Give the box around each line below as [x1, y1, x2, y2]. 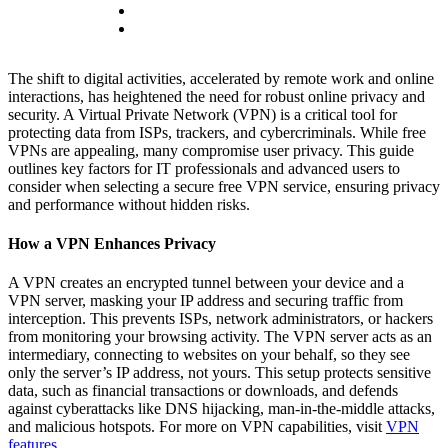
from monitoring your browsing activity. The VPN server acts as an [8, 328, 432, 346]
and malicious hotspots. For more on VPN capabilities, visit [8, 418, 386, 436]
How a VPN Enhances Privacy [8, 235, 216, 252]
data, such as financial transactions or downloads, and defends [8, 382, 398, 400]
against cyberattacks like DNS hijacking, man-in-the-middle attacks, [8, 400, 435, 418]
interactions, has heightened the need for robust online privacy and [8, 87, 425, 105]
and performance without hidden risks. [8, 195, 250, 213]
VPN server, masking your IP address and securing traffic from [8, 292, 403, 310]
